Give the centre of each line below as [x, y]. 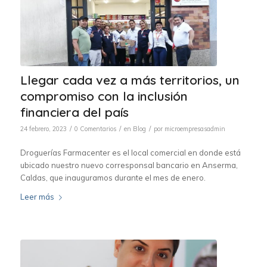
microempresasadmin [195, 128]
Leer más [37, 196]
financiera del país [74, 112]
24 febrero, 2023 [43, 128]
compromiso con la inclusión [104, 96]
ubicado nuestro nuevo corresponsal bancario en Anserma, [129, 165]
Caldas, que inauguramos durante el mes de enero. [113, 177]
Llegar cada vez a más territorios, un [130, 80]
